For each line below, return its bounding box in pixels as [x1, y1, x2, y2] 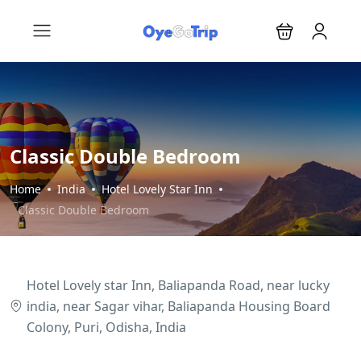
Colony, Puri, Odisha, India [27, 318, 186, 336]
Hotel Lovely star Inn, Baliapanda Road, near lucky [27, 276, 330, 294]
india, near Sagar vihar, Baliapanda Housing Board [27, 297, 330, 315]
